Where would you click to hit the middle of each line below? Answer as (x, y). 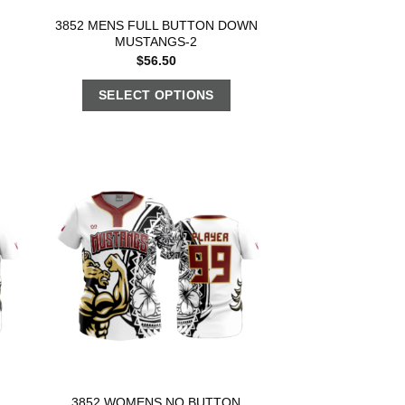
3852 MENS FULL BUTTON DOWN (156, 26)
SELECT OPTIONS (156, 94)
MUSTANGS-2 (156, 42)
